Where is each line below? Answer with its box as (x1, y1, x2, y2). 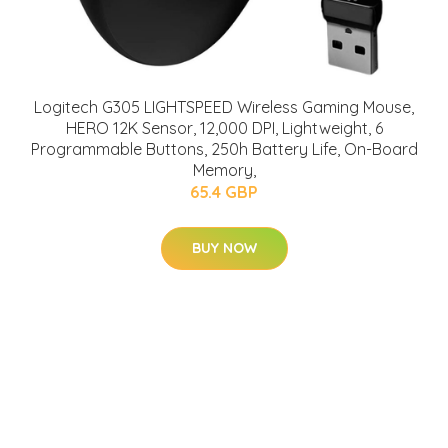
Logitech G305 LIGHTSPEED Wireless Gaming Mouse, (34, 97, 414, 118)
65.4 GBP (190, 182, 258, 203)
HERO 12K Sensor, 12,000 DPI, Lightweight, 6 (65, 118, 383, 139)
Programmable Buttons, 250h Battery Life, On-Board (30, 139, 418, 160)
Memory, (192, 160, 256, 181)
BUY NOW (191, 239, 257, 258)
